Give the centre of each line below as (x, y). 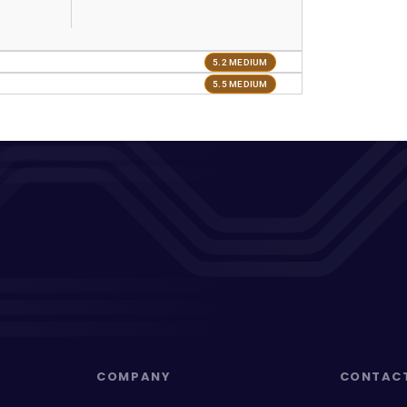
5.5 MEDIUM (240, 84)
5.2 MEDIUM (240, 62)
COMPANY (134, 377)
